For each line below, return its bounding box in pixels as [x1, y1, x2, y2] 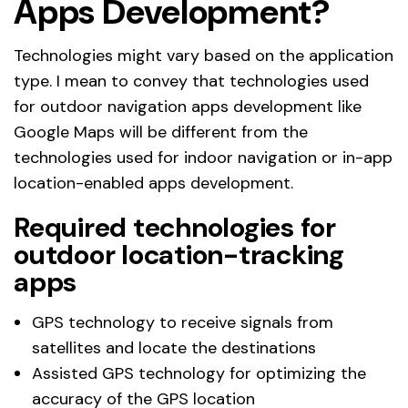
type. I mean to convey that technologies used [14, 70, 369, 93]
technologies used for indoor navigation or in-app [14, 147, 393, 169]
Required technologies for [14, 209, 336, 246]
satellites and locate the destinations [32, 337, 316, 360]
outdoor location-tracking [14, 237, 344, 273]
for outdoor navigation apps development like [14, 96, 362, 118]
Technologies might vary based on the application [14, 45, 393, 67]
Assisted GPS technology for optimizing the [32, 362, 366, 385]
